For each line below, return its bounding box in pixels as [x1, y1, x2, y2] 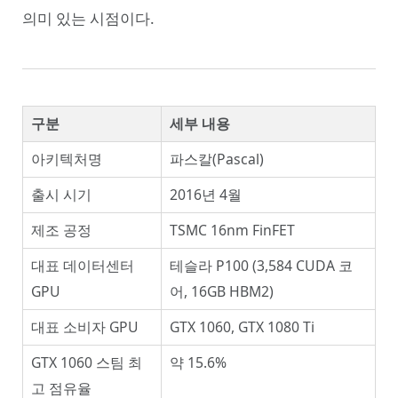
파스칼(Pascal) [170, 149, 264, 170]
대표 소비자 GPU [31, 317, 139, 338]
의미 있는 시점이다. [22, 8, 155, 29]
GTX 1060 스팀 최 [31, 353, 142, 373]
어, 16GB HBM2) [170, 282, 274, 302]
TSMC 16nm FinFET [170, 220, 295, 241]
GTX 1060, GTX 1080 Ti [170, 317, 314, 338]
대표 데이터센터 [31, 256, 134, 276]
